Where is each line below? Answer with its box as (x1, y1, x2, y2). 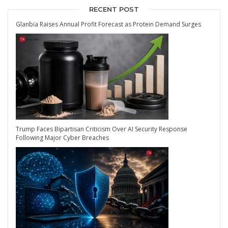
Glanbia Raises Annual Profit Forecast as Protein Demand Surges (16, 20, 201, 29)
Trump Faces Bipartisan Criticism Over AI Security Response (16, 125, 187, 134)
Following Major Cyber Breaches (16, 133, 109, 142)
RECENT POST (89, 5, 139, 14)
